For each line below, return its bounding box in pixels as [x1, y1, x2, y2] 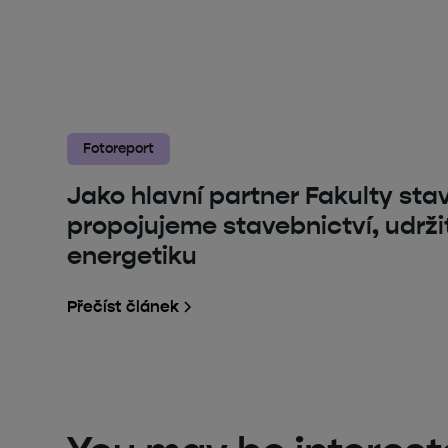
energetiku [67, 239, 198, 271]
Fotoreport [83, 139, 155, 157]
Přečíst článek [67, 296, 180, 316]
